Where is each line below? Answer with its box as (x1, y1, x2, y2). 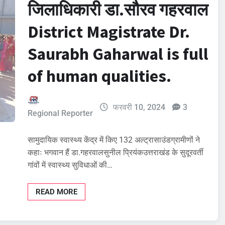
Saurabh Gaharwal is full (28, 43, 208, 64)
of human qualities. (28, 65, 171, 86)
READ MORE (36, 187, 77, 196)
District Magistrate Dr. (28, 21, 190, 42)
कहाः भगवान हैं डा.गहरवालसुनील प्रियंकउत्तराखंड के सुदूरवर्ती (28, 147, 203, 157)
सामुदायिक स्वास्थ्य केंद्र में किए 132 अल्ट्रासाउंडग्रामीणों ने (28, 135, 200, 145)
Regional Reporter (28, 108, 93, 118)
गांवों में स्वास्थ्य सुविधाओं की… (28, 160, 113, 170)
